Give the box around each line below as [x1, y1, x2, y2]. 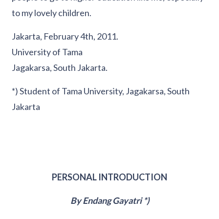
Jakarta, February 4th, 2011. [12, 31, 118, 42]
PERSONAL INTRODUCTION [52, 172, 167, 183]
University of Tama [12, 46, 83, 58]
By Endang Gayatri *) [70, 195, 149, 206]
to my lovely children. [12, 7, 91, 19]
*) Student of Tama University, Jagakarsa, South [12, 86, 190, 97]
